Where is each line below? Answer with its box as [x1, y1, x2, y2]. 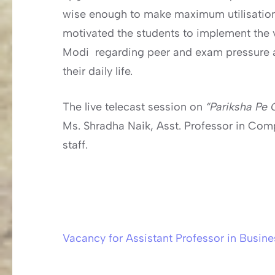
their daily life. [63, 64, 133, 78]
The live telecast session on [63, 99, 206, 114]
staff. [63, 137, 88, 152]
